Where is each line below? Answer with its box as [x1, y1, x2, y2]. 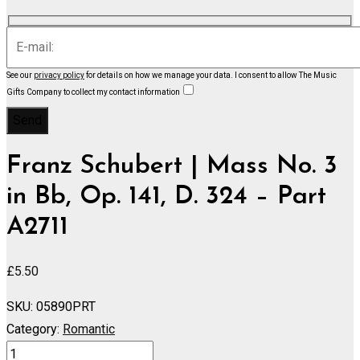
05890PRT [36, 298, 96, 314]
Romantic [63, 321, 115, 337]
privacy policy [34, 70, 84, 80]
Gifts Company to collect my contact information [6, 87, 180, 96]
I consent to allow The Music [235, 70, 337, 80]
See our [6, 70, 34, 80]
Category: [6, 321, 59, 337]
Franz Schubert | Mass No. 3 [6, 153, 337, 180]
